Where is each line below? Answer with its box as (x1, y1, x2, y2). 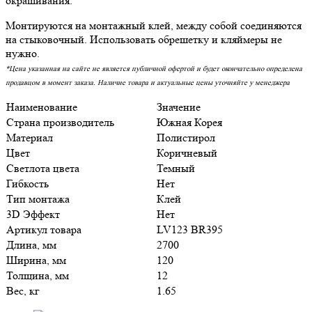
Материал (6, 130, 53, 144)
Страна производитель (6, 115, 114, 129)
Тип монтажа (6, 192, 70, 205)
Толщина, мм (6, 268, 69, 282)
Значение (157, 100, 201, 114)
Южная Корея (157, 115, 222, 129)
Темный (157, 161, 195, 175)
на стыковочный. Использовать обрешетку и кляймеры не (6, 32, 282, 46)
